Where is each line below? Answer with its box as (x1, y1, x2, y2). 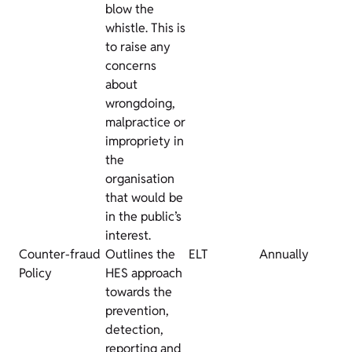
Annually (259, 246, 309, 262)
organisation (105, 170, 174, 187)
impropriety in (105, 133, 184, 149)
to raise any (105, 38, 170, 55)
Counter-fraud (19, 246, 101, 262)
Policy (19, 265, 52, 281)
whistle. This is (105, 20, 185, 36)
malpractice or (105, 114, 185, 130)
